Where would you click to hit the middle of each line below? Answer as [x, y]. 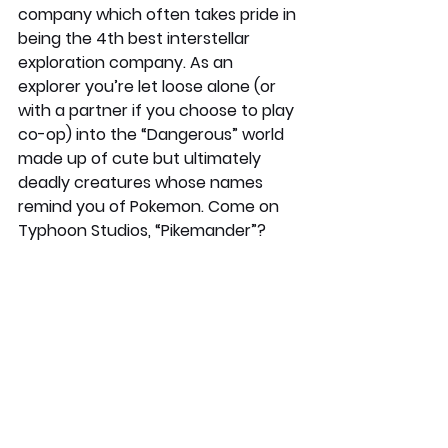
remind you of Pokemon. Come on [150, 207]
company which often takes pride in [159, 15]
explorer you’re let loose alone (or [149, 87]
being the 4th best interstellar [136, 39]
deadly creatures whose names [142, 183]
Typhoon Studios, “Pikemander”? [142, 231]
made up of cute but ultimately [141, 159]
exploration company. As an [127, 63]
